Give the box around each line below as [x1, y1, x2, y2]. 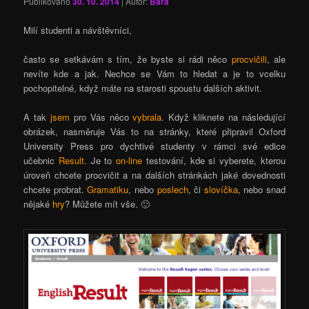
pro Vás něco [69, 110, 133, 123]
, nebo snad [237, 182, 286, 196]
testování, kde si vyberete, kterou [142, 153, 286, 167]
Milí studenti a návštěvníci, [23, 23, 132, 37]
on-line [116, 153, 143, 167]
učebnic [23, 153, 59, 167]
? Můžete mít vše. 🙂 [65, 197, 150, 210]
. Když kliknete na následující [161, 110, 286, 123]
